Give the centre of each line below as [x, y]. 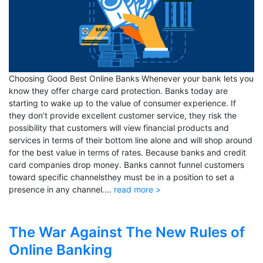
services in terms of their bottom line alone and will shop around [131, 140]
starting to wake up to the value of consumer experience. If [122, 103]
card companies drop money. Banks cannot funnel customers [127, 165]
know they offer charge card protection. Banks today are [118, 91]
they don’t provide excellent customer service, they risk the [123, 116]
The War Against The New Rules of [127, 232]
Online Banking [60, 250]
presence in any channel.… [61, 190]
